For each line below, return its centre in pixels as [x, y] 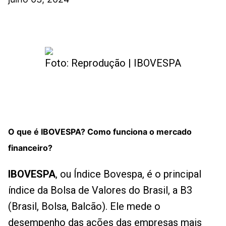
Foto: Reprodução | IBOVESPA [113, 63]
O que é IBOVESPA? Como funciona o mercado [100, 132]
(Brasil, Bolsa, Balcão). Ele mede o [84, 206]
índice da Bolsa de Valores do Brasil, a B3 [100, 190]
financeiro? [31, 148]
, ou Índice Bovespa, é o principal [128, 174]
